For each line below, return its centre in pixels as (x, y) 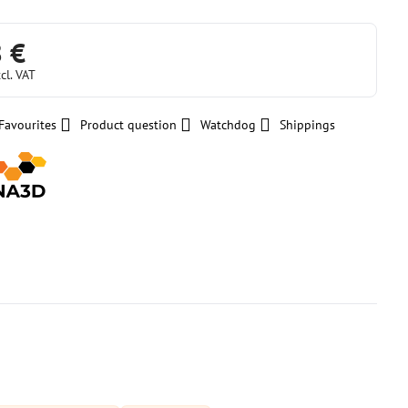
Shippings (308, 125)
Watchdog (229, 125)
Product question (129, 125)
